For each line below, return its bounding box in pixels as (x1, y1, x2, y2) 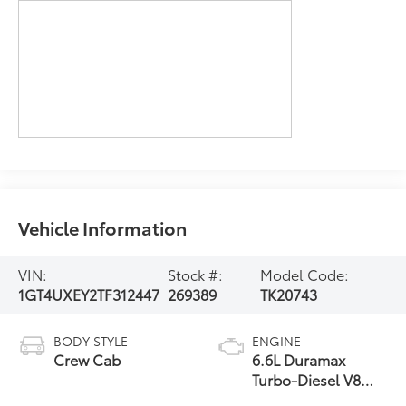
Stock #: (167, 263, 223, 285)
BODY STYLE (53, 331, 129, 350)
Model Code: (259, 263, 349, 285)
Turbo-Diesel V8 (252, 368, 361, 390)
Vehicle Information (18, 214, 188, 240)
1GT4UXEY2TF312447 (18, 283, 160, 304)
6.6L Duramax (252, 348, 345, 370)
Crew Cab (53, 348, 121, 370)
